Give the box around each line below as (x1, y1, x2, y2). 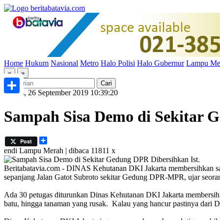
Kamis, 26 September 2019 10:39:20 (4, 88, 118, 97)
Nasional (51, 59, 78, 67)
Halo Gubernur (137, 59, 184, 67)
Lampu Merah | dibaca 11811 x (19, 146, 115, 155)
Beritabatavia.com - (4, 164, 66, 172)
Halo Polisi (101, 59, 135, 67)
